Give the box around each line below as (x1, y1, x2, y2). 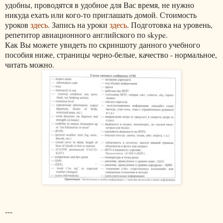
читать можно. (5, 59, 54, 70)
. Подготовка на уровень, (127, 19, 213, 30)
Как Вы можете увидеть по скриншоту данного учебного (5, 39, 200, 50)
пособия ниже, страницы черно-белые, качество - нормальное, (5, 49, 217, 60)
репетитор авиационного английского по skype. (5, 29, 168, 40)
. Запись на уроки (48, 19, 110, 30)
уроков (5, 19, 30, 30)
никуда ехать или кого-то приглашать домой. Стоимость (5, 9, 197, 20)
